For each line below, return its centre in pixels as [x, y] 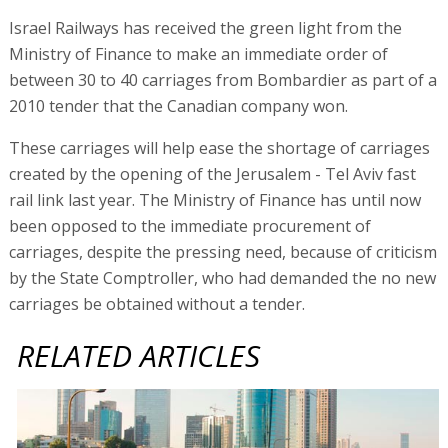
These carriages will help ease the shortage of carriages [219, 147]
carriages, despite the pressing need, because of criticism [222, 251]
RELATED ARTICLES [139, 355]
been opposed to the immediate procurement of [189, 225]
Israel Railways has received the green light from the [205, 27]
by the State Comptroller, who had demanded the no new [222, 277]
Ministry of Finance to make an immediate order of [198, 53]
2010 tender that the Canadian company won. [178, 105]
